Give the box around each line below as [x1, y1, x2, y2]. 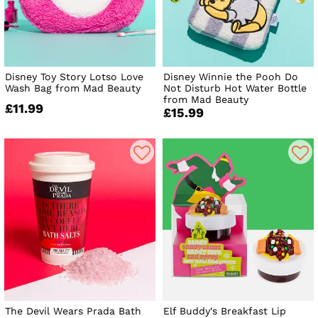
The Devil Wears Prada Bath [5, 305, 141, 317]
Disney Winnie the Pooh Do [163, 71, 299, 83]
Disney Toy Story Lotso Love [5, 71, 143, 83]
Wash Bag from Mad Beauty [5, 82, 141, 94]
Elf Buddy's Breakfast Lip [163, 305, 287, 317]
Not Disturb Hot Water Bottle [163, 82, 307, 94]
